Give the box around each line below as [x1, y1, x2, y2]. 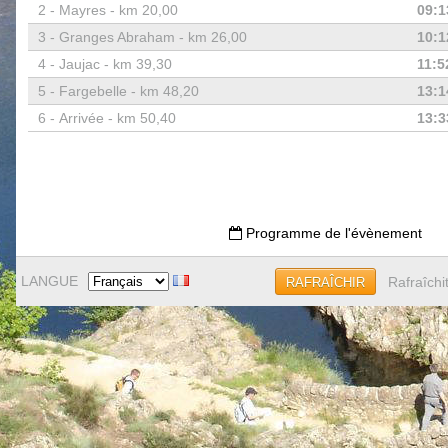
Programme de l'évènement [242, 225, 422, 241]
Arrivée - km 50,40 [58, 110, 176, 126]
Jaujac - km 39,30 [58, 56, 172, 72]
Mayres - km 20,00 [58, 2, 178, 18]
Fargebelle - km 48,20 [58, 83, 199, 99]
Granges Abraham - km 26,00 [58, 29, 247, 45]
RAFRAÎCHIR [285, 275, 365, 290]
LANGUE [20, 273, 78, 289]
